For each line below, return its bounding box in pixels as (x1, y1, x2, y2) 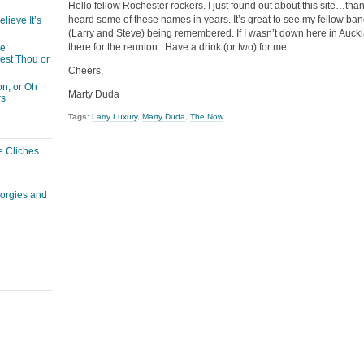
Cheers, (68, 64, 103, 76)
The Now (190, 112, 223, 122)
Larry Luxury (92, 112, 137, 122)
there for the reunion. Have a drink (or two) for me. (68, 41, 289, 53)
